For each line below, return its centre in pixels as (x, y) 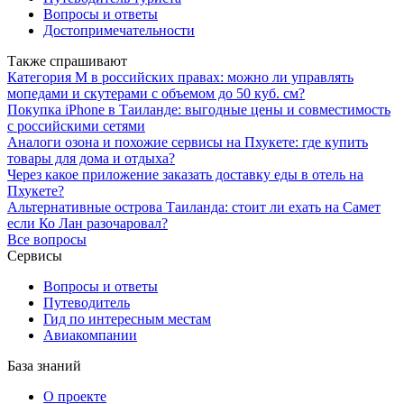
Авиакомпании (90, 335)
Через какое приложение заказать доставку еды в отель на (185, 174)
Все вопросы (47, 239)
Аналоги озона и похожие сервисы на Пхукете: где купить (188, 142)
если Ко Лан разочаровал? (87, 223)
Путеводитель (87, 302)
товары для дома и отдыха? (91, 158)
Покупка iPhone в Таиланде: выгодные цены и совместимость (199, 109)
